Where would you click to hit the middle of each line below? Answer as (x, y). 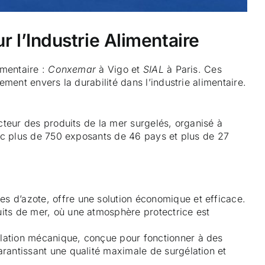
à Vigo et (119, 70)
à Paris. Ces (193, 70)
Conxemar (72, 70)
